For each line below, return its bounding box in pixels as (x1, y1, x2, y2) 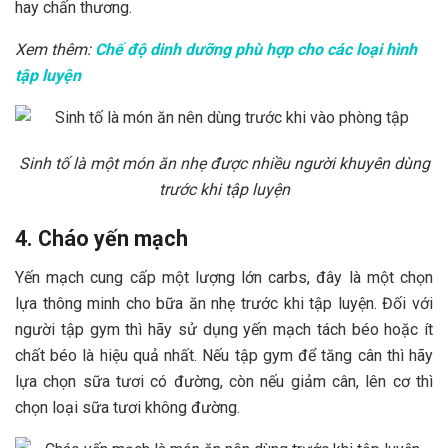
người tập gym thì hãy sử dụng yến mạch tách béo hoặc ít (15, 319, 433, 339)
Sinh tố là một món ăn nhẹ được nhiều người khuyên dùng (18, 153, 430, 173)
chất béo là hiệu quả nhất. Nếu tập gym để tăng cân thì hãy (15, 345, 433, 365)
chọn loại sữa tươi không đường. (15, 397, 240, 417)
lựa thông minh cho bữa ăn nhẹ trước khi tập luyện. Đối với (15, 293, 433, 313)
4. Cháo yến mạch (15, 226, 188, 252)
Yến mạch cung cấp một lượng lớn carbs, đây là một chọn (15, 267, 433, 287)
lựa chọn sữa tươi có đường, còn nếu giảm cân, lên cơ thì (15, 371, 433, 391)
